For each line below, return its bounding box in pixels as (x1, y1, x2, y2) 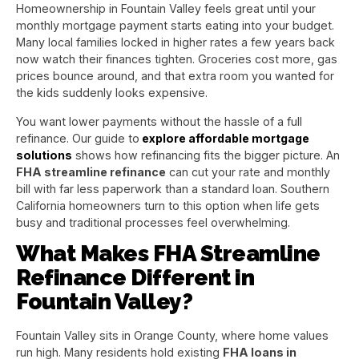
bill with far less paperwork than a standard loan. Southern (16, 181, 329, 196)
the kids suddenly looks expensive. (16, 86, 208, 100)
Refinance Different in (16, 264, 254, 291)
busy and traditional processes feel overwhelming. (16, 215, 290, 229)
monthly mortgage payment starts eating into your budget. (16, 18, 334, 33)
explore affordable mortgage (142, 131, 309, 145)
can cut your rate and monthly (166, 164, 330, 179)
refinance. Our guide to (16, 131, 139, 145)
